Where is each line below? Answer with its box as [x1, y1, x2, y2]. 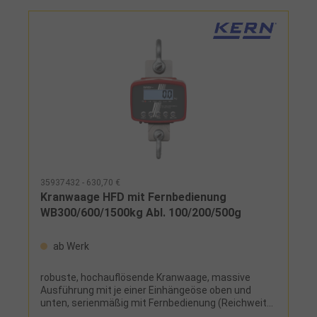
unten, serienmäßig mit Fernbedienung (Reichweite [40, 296, 272, 309]
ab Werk [51, 240, 89, 252]
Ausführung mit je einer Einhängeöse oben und [40, 284, 251, 296]
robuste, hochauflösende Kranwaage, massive [40, 271, 250, 283]
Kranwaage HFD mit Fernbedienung [40, 190, 226, 204]
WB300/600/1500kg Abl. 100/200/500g [40, 205, 241, 219]
